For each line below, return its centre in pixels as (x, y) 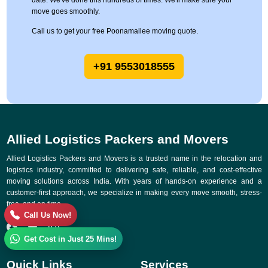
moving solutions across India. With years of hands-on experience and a (134, 182)
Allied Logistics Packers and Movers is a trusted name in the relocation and (134, 159)
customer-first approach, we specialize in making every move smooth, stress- (134, 193)
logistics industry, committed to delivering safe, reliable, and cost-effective (134, 170)
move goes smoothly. (66, 12)
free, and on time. (34, 204)
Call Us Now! (48, 215)
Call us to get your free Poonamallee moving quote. (115, 31)
